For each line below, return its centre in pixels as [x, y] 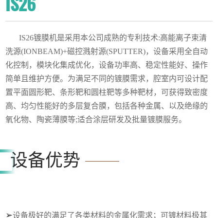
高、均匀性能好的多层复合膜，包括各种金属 [83, 106]
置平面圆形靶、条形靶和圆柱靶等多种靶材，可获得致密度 [107, 92]
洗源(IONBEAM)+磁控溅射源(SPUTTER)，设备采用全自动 [107, 51]
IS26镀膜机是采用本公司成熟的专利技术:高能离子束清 [113, 37]
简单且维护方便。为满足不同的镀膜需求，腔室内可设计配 [107, 78]
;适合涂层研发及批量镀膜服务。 [131, 119]
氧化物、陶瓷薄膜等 [41, 119]
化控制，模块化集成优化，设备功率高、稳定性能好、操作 [107, 65]
